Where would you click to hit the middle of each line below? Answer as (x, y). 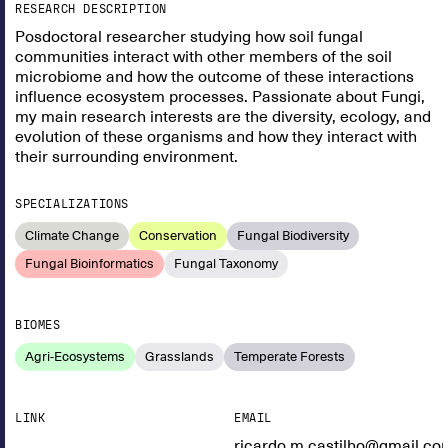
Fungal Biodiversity (293, 235)
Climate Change (72, 235)
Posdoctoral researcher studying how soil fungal (189, 37)
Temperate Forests (289, 356)
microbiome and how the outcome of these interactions (214, 77)
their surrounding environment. (126, 157)
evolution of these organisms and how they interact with (216, 137)
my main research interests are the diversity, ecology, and (223, 117)
